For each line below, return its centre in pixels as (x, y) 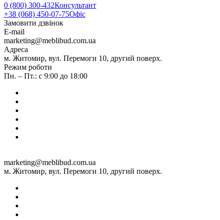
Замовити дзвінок (34, 23)
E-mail (14, 31)
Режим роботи (28, 67)
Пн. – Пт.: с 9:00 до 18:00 (46, 76)
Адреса (16, 49)
